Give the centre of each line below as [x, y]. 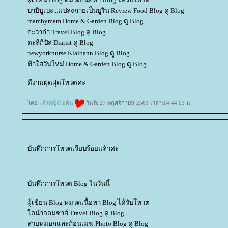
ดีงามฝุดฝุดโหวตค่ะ [56, 82]
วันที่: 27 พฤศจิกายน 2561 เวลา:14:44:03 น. [138, 103]
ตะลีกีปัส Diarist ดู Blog [60, 42]
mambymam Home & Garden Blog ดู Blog [85, 21]
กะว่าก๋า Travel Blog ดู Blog [67, 32]
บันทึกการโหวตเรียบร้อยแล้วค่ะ [73, 148]
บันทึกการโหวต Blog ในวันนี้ [69, 183]
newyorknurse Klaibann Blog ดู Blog [79, 53]
